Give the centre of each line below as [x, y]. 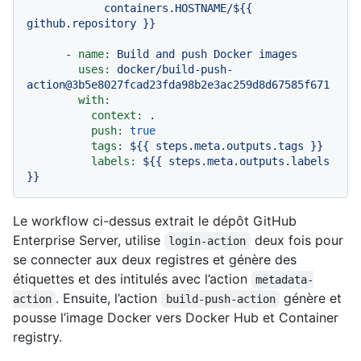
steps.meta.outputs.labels [249, 162]
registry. [37, 337]
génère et [313, 299]
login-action [207, 241]
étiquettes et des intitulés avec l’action [132, 279]
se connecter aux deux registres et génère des [155, 260]
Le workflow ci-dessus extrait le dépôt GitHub [155, 221]
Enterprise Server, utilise [89, 241]
